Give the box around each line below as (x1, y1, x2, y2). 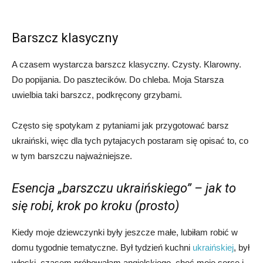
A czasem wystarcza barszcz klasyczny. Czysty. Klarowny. (12, 59, 241, 69)
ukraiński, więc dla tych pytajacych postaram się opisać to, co (12, 135, 248, 146)
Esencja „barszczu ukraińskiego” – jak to (12, 180, 236, 195)
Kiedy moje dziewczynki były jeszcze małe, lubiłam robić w (12, 227, 238, 237)
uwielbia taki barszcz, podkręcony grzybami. (12, 89, 182, 100)
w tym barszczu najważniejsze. (12, 150, 132, 161)
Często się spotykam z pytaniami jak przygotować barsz (12, 120, 229, 130)
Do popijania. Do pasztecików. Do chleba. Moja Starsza (12, 74, 224, 85)
